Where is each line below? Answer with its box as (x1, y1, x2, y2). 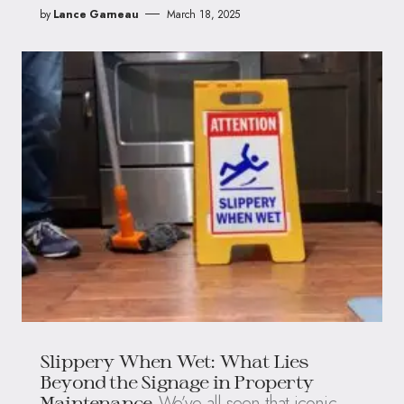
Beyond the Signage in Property (40, 370, 313, 392)
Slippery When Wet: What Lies (40, 349, 309, 372)
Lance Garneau (52, 5, 139, 23)
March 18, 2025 (167, 5, 241, 23)
